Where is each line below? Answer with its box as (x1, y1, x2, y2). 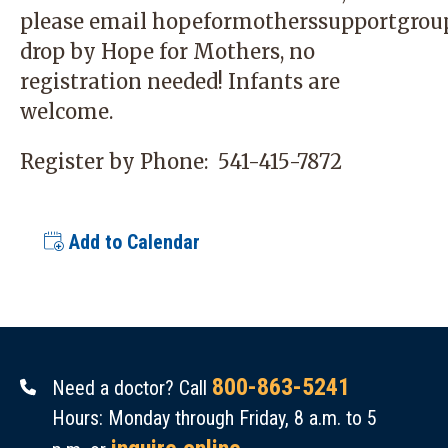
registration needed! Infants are (20, 69, 340, 94)
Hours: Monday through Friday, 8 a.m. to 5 (52, 406, 378, 430)
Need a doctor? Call (52, 376, 213, 400)
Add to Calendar (64, 230, 200, 254)
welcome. (20, 99, 113, 124)
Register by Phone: (20, 149, 218, 174)
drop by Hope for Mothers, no (20, 39, 315, 64)
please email (20, 9, 152, 34)
